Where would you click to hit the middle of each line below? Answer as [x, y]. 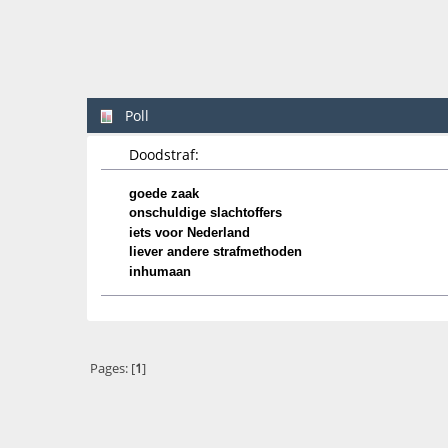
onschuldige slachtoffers [205, 213]
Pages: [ [112, 369]
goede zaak [164, 193]
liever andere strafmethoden [215, 252]
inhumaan [160, 271]
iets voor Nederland [189, 232]
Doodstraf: [164, 154]
